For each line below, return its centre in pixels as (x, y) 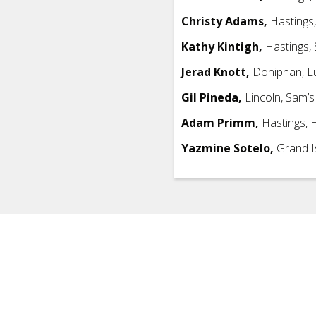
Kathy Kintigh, (222, 46)
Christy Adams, (225, 21)
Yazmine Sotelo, (228, 148)
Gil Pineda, (212, 97)
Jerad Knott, (216, 72)
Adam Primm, (220, 122)
